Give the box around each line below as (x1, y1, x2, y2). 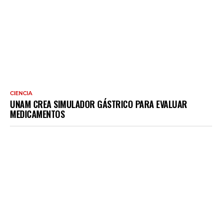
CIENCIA (10, 89, 32, 97)
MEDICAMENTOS (10, 107, 64, 120)
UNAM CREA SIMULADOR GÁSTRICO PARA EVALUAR (10, 97, 187, 111)
